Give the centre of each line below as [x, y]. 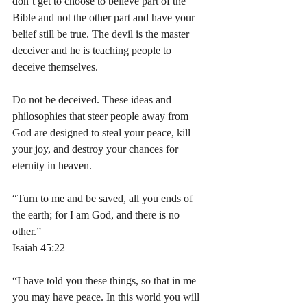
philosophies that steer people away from [102, 116]
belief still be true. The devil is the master [102, 34]
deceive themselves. [57, 67]
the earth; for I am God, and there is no [97, 215]
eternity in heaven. [53, 165]
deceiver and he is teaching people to [93, 50]
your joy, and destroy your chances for [97, 149]
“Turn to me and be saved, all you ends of [104, 198]
